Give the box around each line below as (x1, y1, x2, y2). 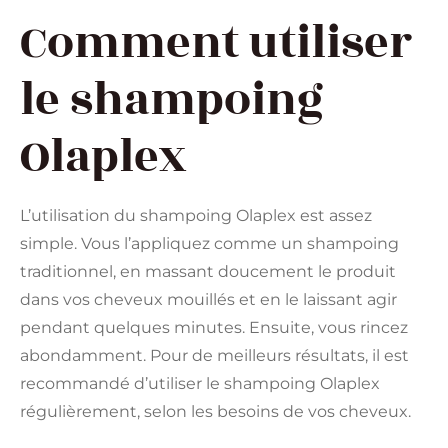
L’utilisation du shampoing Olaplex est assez (20, 206, 372, 226)
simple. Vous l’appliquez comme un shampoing (20, 234, 399, 254)
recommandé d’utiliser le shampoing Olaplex (20, 374, 380, 394)
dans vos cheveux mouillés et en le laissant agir (20, 290, 397, 310)
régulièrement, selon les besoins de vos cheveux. (20, 402, 411, 422)
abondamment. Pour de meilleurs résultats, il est (20, 346, 409, 366)
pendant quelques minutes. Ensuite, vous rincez (20, 318, 408, 338)
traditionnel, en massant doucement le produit (20, 262, 396, 282)
